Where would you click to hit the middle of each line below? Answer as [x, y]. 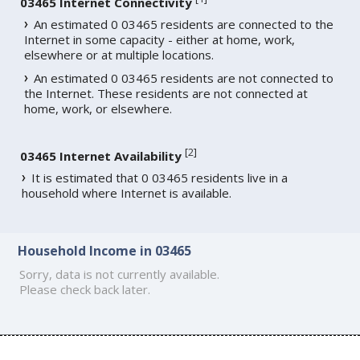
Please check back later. [85, 289]
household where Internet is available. [127, 193]
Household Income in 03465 [105, 250]
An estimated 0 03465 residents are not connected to [184, 78]
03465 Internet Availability [101, 156]
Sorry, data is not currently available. [120, 274]
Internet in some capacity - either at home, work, [160, 40]
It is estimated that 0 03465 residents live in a [160, 178]
